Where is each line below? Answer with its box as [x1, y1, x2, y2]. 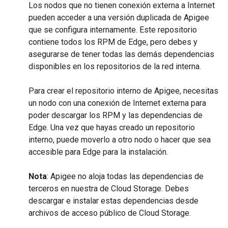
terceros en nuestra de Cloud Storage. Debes [28, 184, 189, 193]
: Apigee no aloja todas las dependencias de [47, 172, 204, 181]
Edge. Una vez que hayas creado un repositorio [28, 123, 195, 132]
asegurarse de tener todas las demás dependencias [28, 49, 214, 59]
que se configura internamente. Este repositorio [28, 25, 197, 35]
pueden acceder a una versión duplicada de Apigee [28, 13, 209, 22]
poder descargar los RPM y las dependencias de [28, 110, 203, 120]
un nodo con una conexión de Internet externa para [28, 98, 206, 108]
